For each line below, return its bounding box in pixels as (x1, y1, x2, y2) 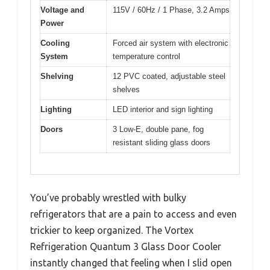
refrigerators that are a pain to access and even (30, 208, 237, 219)
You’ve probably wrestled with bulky (30, 192, 186, 203)
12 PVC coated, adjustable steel (113, 72, 225, 81)
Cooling (40, 39, 70, 48)
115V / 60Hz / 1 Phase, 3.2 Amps (113, 5, 230, 15)
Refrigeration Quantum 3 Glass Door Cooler (30, 240, 221, 252)
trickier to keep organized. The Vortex (30, 224, 193, 236)
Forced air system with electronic (113, 39, 228, 48)
